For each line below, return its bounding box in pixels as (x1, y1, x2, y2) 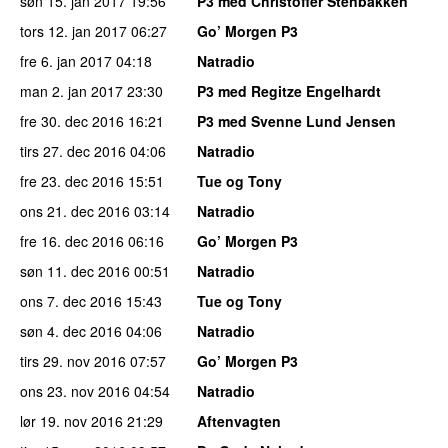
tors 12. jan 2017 (20, 21, 127, 42)
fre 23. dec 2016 (20, 171, 124, 192)
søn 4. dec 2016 (20, 321, 122, 342)
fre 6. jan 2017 (20, 51, 112, 72)
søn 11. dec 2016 (20, 261, 130, 282)
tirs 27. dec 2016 (20, 141, 126, 162)
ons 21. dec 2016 (20, 201, 130, 222)
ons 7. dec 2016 (20, 291, 122, 312)
